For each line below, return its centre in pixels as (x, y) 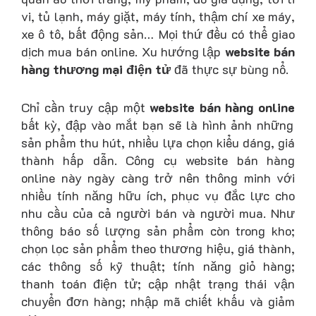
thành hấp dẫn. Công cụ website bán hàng (158, 160)
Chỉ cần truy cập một (86, 107)
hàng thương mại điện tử (96, 69)
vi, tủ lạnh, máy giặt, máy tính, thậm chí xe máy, (158, 16)
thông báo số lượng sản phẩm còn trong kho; (158, 230)
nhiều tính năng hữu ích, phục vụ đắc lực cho (158, 195)
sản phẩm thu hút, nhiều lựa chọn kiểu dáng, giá (158, 142)
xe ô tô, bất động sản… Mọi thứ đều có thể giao (158, 34)
